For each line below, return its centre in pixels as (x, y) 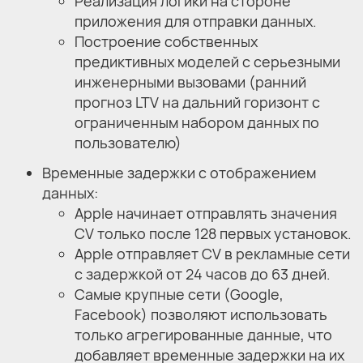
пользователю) (128, 143)
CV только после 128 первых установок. (213, 234)
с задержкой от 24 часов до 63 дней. (203, 274)
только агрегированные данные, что (203, 335)
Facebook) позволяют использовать (201, 315)
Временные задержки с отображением (179, 173)
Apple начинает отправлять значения (206, 214)
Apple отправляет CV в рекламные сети (212, 254)
